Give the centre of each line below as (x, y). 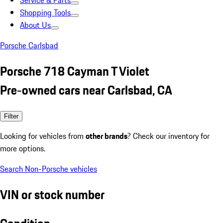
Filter (11, 116)
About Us (35, 25)
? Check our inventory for (168, 136)
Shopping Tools (45, 12)
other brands (107, 136)
